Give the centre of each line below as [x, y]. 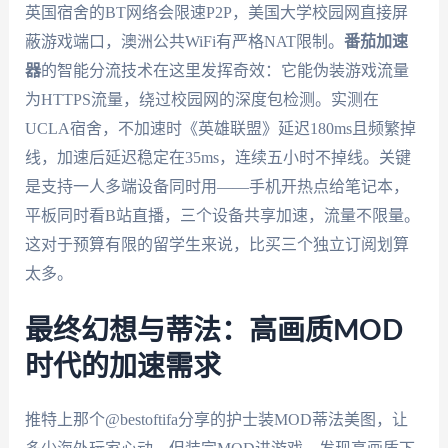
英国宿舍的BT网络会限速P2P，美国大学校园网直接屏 [216, 12]
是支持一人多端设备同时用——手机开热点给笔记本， [216, 186]
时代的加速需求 [122, 367]
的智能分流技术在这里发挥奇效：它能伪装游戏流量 [224, 70]
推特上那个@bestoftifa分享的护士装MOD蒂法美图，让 [216, 420]
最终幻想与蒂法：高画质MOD [213, 331]
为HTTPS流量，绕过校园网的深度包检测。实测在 [201, 99]
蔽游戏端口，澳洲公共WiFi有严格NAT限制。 [184, 41]
